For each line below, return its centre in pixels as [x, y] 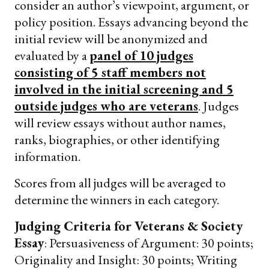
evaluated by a [52, 56]
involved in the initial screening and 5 [124, 89]
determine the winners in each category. [117, 200]
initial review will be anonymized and [111, 39]
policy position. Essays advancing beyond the [131, 22]
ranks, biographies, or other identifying [117, 140]
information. [47, 157]
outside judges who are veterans [106, 106]
